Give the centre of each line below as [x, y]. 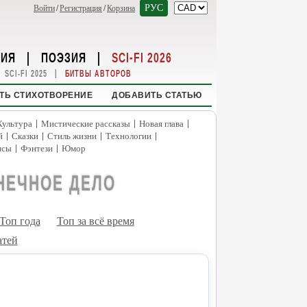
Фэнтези [36, 148]
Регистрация [81, 8]
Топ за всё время [95, 221]
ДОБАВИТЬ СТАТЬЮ [157, 95]
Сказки [25, 136]
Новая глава [161, 124]
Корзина [121, 8]
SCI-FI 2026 [142, 57]
